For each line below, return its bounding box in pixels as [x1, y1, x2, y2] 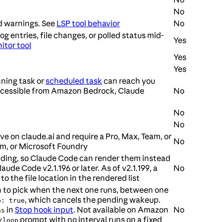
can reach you [102, 76, 155, 86]
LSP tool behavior [56, 18, 120, 29]
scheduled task [46, 76, 102, 86]
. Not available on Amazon [73, 205, 168, 215]
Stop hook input [15, 205, 73, 215]
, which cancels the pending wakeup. [25, 195, 161, 205]
